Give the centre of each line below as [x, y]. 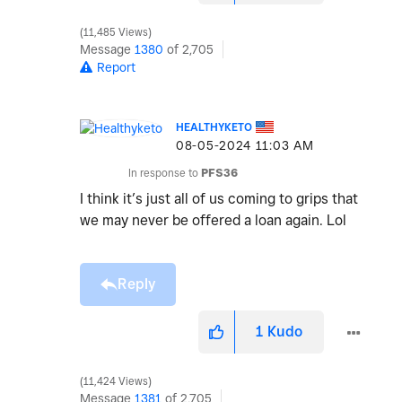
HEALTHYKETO [214, 127]
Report [116, 68]
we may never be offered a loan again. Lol [213, 221]
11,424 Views [116, 382]
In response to [165, 173]
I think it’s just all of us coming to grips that [219, 199]
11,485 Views [116, 33]
